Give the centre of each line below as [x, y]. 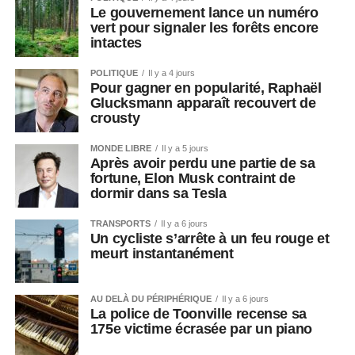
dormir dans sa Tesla [158, 194]
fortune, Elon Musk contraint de [193, 179]
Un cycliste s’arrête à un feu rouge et [210, 239]
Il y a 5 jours [185, 149]
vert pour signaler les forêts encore [204, 28]
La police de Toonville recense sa [198, 314]
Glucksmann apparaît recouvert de [203, 103]
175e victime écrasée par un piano [203, 329]
